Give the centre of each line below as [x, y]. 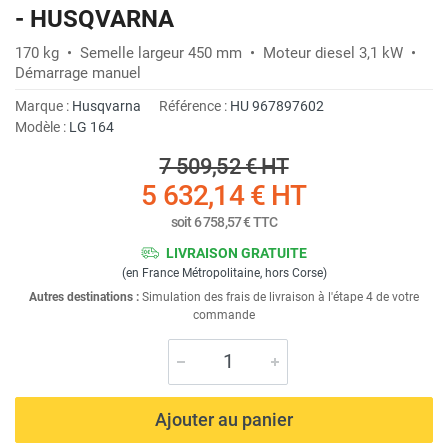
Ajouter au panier [224, 419]
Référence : [194, 105]
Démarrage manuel [78, 72]
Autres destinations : [84, 296]
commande [224, 314]
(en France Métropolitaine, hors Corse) [224, 272]
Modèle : [42, 126]
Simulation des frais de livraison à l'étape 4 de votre [279, 296]
